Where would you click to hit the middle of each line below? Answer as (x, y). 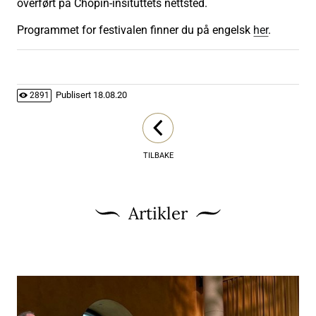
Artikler (158, 213)
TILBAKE (158, 155)
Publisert (73, 95)
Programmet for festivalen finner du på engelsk (135, 30)
